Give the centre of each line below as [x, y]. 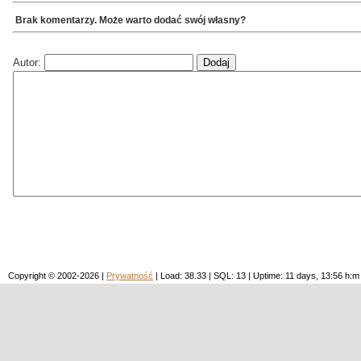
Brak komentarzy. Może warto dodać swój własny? [131, 20]
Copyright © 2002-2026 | [57, 275]
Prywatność [130, 275]
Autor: [29, 62]
